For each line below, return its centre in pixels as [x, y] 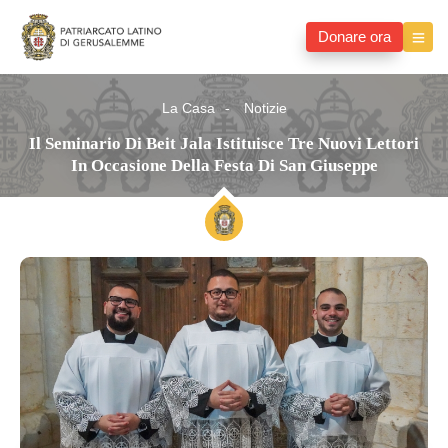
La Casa [188, 109]
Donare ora [354, 37]
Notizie [265, 109]
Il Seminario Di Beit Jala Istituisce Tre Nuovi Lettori [224, 144]
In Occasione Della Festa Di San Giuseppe [224, 166]
